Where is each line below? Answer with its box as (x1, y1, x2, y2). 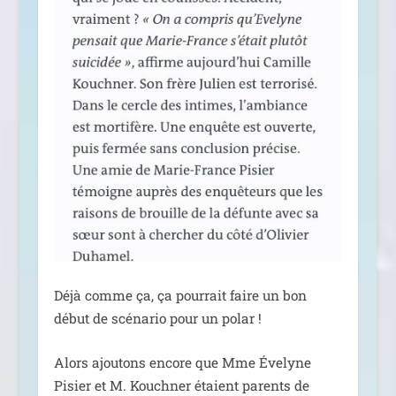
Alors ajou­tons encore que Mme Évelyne (53, 354, 311, 372)
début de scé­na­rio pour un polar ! (53, 308, 262, 327)
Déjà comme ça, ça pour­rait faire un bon (53, 286, 307, 304)
